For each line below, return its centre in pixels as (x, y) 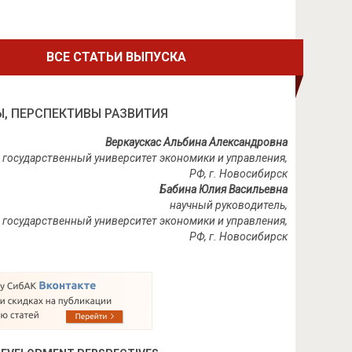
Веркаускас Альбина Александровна (196, 142)
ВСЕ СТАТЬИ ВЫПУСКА (117, 57)
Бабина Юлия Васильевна (223, 189)
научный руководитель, (228, 205)
